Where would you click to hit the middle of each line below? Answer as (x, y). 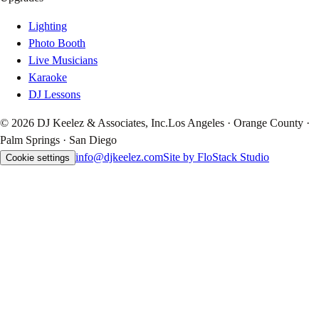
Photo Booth (57, 43)
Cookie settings (38, 158)
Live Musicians (63, 61)
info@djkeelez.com (119, 157)
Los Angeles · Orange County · (239, 123)
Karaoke (48, 78)
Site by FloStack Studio (216, 157)
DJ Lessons (54, 95)
